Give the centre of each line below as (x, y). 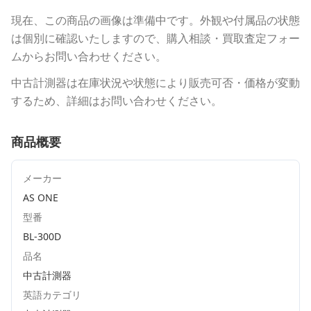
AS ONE (41, 197)
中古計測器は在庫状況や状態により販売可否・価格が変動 (155, 83)
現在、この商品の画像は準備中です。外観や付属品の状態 (155, 20)
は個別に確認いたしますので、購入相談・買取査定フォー (155, 38)
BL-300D (42, 236)
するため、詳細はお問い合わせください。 (117, 101)
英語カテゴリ (52, 295)
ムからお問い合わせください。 (89, 56)
